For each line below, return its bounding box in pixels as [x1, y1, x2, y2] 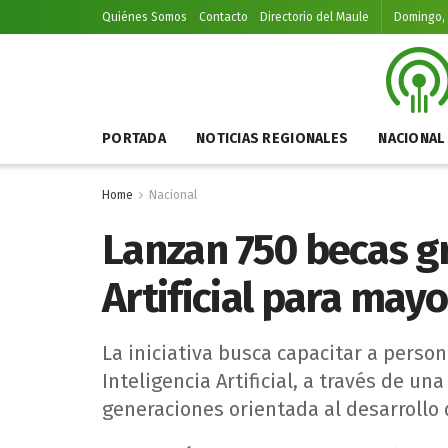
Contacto [199, 10, 248, 24]
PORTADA [102, 130, 166, 147]
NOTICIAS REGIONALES [195, 130, 349, 147]
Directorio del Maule [260, 10, 369, 24]
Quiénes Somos [102, 10, 187, 24]
